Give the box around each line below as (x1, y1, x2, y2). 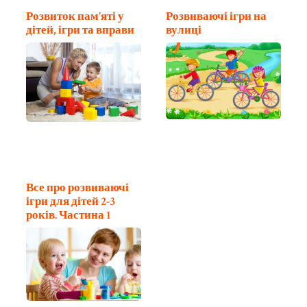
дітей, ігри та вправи (26, 22, 134, 38)
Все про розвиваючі (26, 180, 129, 195)
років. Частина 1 (26, 207, 110, 223)
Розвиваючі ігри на (166, 8, 267, 24)
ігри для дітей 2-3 (26, 193, 115, 209)
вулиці (166, 22, 201, 38)
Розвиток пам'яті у (26, 8, 124, 24)
